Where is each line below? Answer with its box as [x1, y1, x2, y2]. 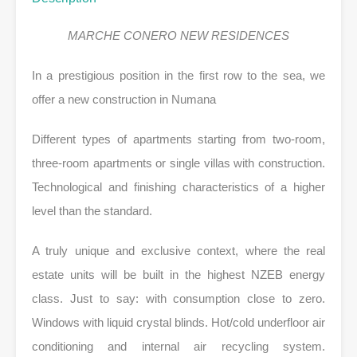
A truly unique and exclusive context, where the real [32, 243, 325, 257]
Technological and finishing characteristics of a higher [32, 179, 325, 194]
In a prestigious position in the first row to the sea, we [32, 68, 325, 82]
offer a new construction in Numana [32, 92, 216, 106]
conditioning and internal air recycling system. [32, 339, 325, 353]
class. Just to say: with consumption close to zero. [32, 291, 325, 305]
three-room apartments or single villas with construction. [32, 155, 325, 170]
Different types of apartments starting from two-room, [32, 131, 325, 146]
